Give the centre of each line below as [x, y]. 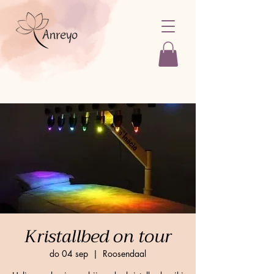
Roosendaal [124, 253]
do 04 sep [69, 253]
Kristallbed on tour [98, 236]
